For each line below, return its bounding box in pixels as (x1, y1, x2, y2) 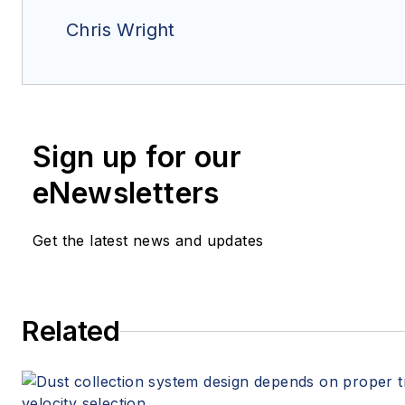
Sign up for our (33, 139, 241, 175)
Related (22, 315, 120, 348)
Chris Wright (66, 19, 175, 42)
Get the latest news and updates (33, 231, 264, 250)
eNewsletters (33, 175, 220, 212)
